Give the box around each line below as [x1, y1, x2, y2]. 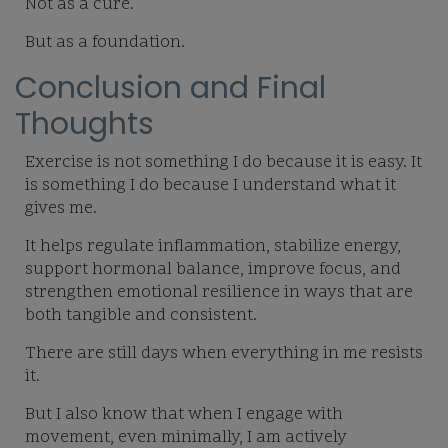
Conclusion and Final [15, 67, 326, 110]
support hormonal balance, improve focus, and [25, 258, 401, 283]
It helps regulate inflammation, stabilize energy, [25, 235, 401, 260]
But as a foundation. [25, 31, 185, 56]
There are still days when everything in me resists [25, 342, 423, 367]
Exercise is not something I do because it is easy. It [25, 151, 422, 176]
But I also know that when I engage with [25, 403, 343, 428]
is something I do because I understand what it [25, 174, 396, 199]
